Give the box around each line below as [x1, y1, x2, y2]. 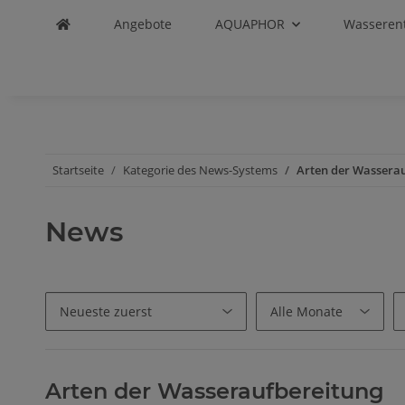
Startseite [52, 162, 105, 178]
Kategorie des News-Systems [123, 162, 278, 178]
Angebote [113, 15, 172, 33]
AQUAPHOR [214, 15, 285, 33]
